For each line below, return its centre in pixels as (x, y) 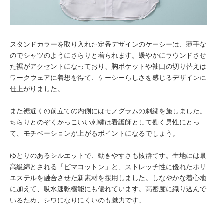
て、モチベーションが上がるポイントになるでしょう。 (94, 133)
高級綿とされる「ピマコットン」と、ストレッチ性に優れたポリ (108, 167)
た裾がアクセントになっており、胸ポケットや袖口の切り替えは (108, 66)
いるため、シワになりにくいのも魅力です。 (77, 200)
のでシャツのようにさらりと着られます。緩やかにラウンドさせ (108, 55)
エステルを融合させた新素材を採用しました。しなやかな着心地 (108, 178)
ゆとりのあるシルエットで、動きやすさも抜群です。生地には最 (108, 155)
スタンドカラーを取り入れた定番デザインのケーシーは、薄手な (108, 44)
